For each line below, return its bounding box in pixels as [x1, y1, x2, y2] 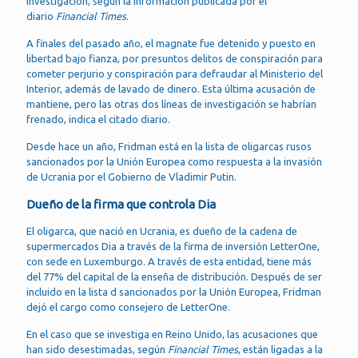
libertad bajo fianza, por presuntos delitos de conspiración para [26, 53, 323, 64]
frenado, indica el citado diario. [26, 113, 170, 125]
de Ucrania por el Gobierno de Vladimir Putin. [26, 171, 237, 182]
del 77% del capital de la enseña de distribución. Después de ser [26, 271, 322, 282]
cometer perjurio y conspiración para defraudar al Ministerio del [26, 68, 323, 79]
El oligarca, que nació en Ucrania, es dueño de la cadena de [26, 225, 297, 237]
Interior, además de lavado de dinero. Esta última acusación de [26, 83, 316, 94]
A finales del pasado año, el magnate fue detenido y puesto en [26, 38, 316, 49]
